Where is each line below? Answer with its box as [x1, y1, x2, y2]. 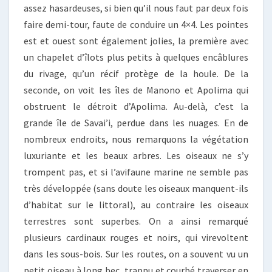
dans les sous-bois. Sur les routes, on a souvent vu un [24, 247, 248, 260]
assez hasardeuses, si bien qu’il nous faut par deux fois [24, 1, 248, 14]
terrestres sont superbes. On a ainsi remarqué [24, 214, 248, 227]
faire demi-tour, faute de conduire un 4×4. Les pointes [24, 18, 248, 30]
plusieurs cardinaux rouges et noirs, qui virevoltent [24, 231, 248, 243]
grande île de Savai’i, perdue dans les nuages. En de [24, 116, 248, 129]
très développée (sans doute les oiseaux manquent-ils [24, 182, 248, 194]
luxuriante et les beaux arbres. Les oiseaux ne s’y [24, 149, 248, 161]
